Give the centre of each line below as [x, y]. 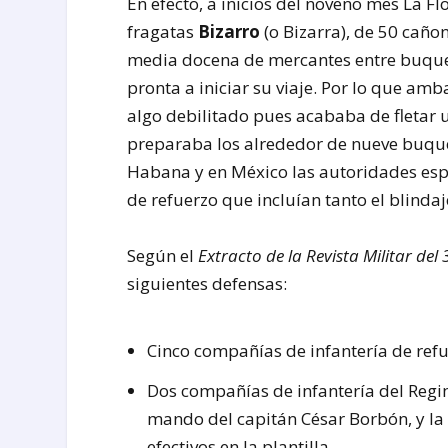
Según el [163, 255]
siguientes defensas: [207, 283]
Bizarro [229, 32]
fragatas [163, 32]
